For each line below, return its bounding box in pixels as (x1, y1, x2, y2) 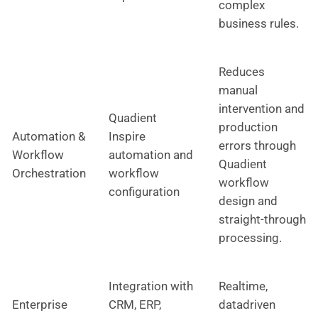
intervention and (219, 101, 305, 116)
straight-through (219, 212, 306, 226)
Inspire (109, 128, 146, 143)
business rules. (219, 16, 299, 31)
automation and (109, 147, 193, 162)
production (219, 119, 278, 134)
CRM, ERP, (109, 297, 161, 312)
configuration (109, 184, 180, 199)
